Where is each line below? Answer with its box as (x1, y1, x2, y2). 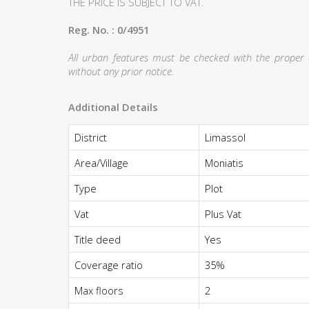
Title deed (74, 232, 121, 246)
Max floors (74, 283, 123, 297)
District (74, 130, 107, 144)
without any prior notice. (68, 64, 174, 78)
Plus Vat (205, 207, 241, 221)
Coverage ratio (74, 258, 143, 272)
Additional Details (68, 100, 158, 114)
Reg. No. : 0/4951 (68, 23, 149, 37)
